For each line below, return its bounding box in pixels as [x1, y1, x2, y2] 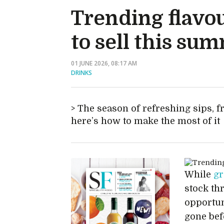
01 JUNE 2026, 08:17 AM [71, 59, 137, 67]
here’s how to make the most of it [71, 116, 220, 126]
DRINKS [71, 68, 92, 77]
